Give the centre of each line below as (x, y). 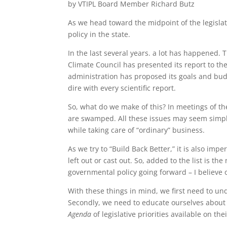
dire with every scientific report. (122, 88)
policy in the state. (99, 34)
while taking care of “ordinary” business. (137, 130)
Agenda (81, 214)
